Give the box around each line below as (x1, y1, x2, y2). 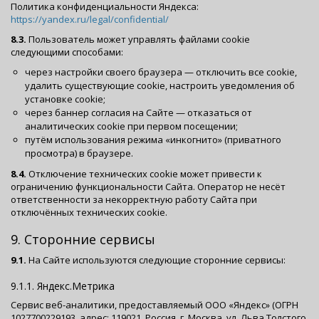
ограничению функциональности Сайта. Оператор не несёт (11, 179, 286, 193)
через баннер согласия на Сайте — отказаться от (25, 106, 252, 119)
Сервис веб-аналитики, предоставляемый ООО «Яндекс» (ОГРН (11, 298, 298, 311)
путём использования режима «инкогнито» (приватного (25, 133, 281, 146)
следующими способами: (11, 46, 123, 58)
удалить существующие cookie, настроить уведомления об (25, 79, 295, 92)
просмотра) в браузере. (25, 147, 133, 159)
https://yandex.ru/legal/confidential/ (11, 13, 169, 26)
